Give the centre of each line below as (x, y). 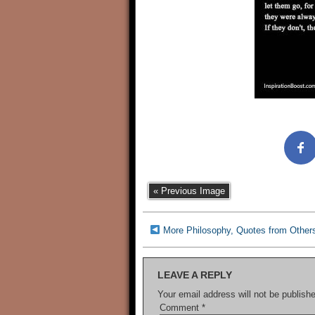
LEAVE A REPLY (195, 275)
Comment (181, 308)
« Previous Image (189, 191)
